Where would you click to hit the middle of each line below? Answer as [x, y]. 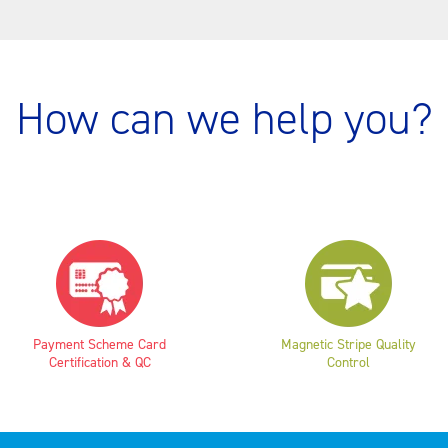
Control [348, 362]
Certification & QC [99, 362]
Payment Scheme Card [100, 344]
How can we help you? [224, 119]
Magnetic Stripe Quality [348, 344]
